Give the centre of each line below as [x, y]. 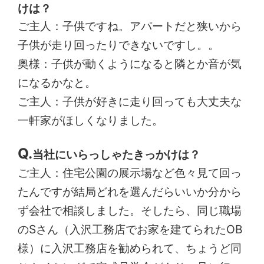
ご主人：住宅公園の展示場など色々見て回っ [130, 172]
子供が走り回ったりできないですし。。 [119, 45]
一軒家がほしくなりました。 [91, 121]
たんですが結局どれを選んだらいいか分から [130, 191]
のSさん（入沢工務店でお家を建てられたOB [131, 229]
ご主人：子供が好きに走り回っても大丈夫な [130, 102]
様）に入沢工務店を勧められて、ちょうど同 [130, 248]
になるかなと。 [57, 83]
